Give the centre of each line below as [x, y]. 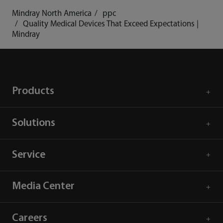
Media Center [43, 187]
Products [33, 92]
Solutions [33, 123]
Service [28, 155]
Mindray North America [52, 14]
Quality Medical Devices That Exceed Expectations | [111, 24]
